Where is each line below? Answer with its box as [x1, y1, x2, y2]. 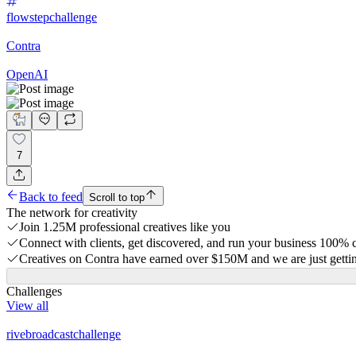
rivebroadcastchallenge [6, 327, 121, 341]
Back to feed [19, 189, 83, 203]
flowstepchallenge [6, 10, 97, 24]
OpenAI [6, 67, 48, 81]
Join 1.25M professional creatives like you [19, 219, 230, 234]
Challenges [6, 284, 62, 298]
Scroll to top [89, 191, 145, 203]
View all [6, 298, 48, 312]
